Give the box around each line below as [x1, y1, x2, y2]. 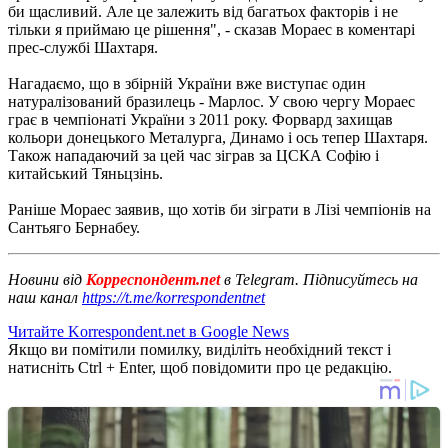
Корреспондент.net [82, 270, 224, 288]
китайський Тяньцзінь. [8, 164, 163, 182]
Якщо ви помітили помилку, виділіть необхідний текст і [8, 340, 391, 358]
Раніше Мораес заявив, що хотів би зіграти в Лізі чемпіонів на [8, 200, 431, 218]
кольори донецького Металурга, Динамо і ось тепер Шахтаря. [8, 128, 428, 146]
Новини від [8, 270, 82, 288]
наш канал [8, 288, 82, 306]
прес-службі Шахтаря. [8, 38, 158, 56]
